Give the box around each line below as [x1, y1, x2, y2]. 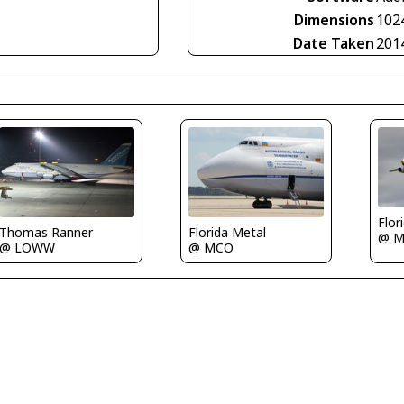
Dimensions [294, 10, 374, 30]
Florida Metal [188, 223, 266, 241]
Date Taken [293, 33, 374, 53]
